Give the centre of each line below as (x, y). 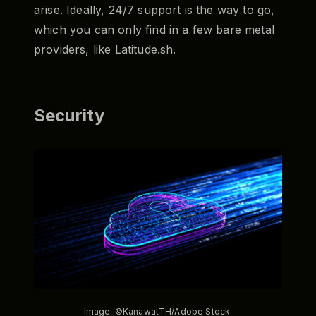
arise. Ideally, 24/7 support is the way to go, (154, 10)
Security (69, 115)
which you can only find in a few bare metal (154, 29)
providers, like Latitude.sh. (105, 49)
